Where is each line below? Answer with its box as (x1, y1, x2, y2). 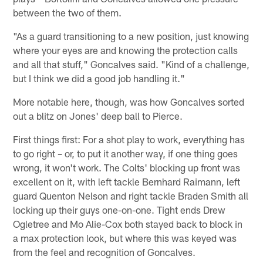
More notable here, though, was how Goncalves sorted (13, 96, 245, 108)
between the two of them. (13, 6, 122, 19)
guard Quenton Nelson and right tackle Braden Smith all (13, 190, 249, 202)
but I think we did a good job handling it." (13, 72, 186, 85)
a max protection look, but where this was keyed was (13, 232, 237, 244)
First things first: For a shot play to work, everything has (13, 133, 245, 146)
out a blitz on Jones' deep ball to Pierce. (13, 110, 183, 122)
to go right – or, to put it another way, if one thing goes (13, 147, 238, 160)
